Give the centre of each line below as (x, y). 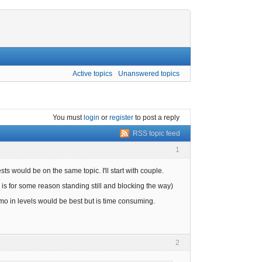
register (121, 117)
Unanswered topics (149, 73)
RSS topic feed (156, 134)
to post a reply (156, 117)
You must (68, 117)
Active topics (93, 73)
